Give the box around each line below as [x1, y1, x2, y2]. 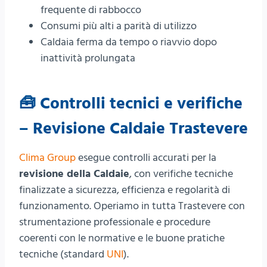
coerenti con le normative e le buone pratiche [19, 230, 225, 246]
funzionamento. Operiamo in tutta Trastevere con [19, 198, 245, 213]
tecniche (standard [19, 246, 107, 262]
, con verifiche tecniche [129, 166, 233, 181]
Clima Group [19, 150, 76, 165]
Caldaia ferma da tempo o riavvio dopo [41, 34, 217, 49]
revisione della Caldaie [19, 166, 129, 181]
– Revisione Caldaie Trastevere [19, 117, 248, 140]
